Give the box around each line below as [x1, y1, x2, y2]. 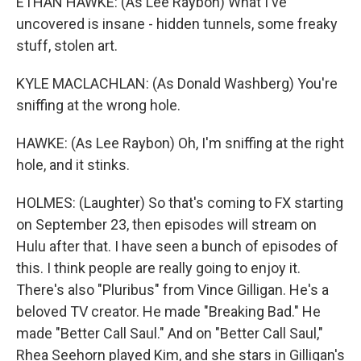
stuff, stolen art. [16, 37, 118, 54]
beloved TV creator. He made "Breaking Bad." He [16, 303, 321, 320]
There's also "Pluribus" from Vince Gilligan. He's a [16, 281, 329, 298]
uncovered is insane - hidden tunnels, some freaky [16, 15, 338, 32]
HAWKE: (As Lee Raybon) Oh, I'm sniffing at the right [16, 135, 344, 151]
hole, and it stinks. [16, 156, 130, 173]
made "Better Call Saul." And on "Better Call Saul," [16, 325, 323, 342]
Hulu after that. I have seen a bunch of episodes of [16, 238, 338, 255]
